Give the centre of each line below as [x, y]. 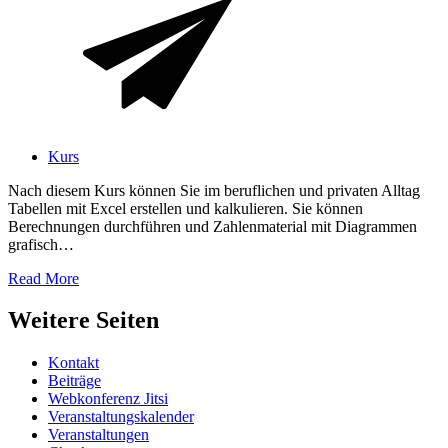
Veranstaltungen [98, 435]
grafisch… [41, 244]
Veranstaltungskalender [121, 417]
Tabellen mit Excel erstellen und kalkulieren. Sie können [185, 208]
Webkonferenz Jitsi [108, 399]
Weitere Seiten [83, 320]
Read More [43, 278]
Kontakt [73, 363]
